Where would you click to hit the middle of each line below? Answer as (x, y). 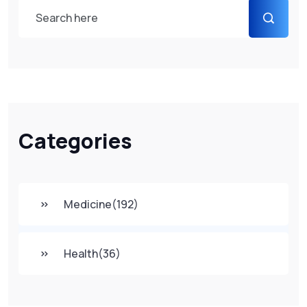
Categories (75, 141)
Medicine (88, 204)
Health (81, 254)
